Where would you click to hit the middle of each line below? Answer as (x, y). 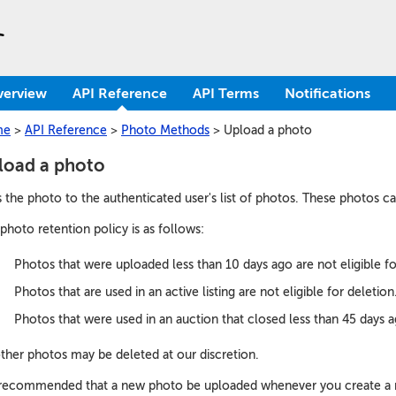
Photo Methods (165, 130)
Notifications (327, 94)
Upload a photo (268, 130)
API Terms (226, 94)
